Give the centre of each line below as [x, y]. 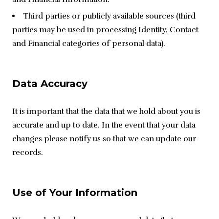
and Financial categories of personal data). [89, 44]
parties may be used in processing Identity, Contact [105, 30]
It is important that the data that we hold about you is [106, 112]
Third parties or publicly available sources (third [109, 16]
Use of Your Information [75, 193]
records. [28, 153]
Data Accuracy [50, 84]
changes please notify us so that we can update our [104, 139]
